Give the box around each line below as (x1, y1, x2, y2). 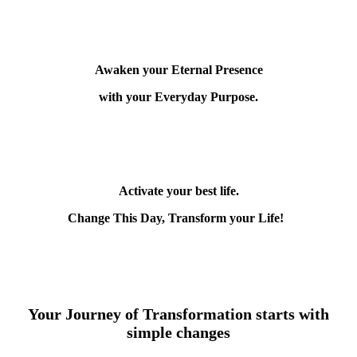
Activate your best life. (118, 184, 239, 198)
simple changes (127, 324, 230, 341)
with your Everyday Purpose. (99, 90, 258, 104)
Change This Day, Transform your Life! (67, 211, 284, 225)
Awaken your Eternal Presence (94, 63, 263, 76)
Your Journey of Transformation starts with (28, 305, 329, 323)
